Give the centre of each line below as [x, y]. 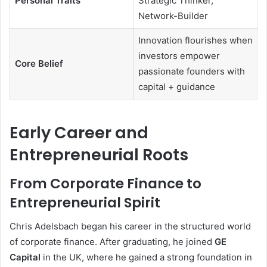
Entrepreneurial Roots [99, 155]
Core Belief [39, 63]
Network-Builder [173, 15]
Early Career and [79, 133]
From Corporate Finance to [105, 183]
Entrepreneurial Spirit [85, 202]
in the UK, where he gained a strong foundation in [146, 257]
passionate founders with [191, 71]
